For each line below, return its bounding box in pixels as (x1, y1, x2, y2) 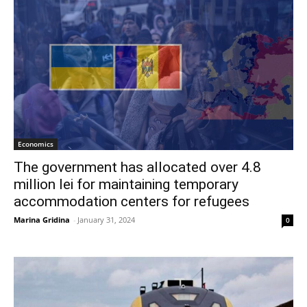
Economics (18, 139, 53, 149)
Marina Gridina (14, 214, 70, 225)
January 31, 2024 (77, 214, 135, 225)
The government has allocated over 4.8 (14, 159, 261, 176)
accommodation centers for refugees (14, 193, 249, 210)
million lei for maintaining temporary (14, 176, 238, 193)
